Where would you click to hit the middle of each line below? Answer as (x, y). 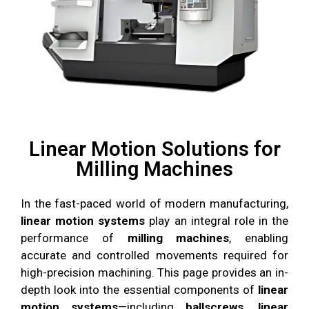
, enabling (259, 238)
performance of (74, 238)
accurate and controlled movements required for (154, 256)
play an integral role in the (217, 221)
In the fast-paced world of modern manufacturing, (154, 204)
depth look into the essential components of (139, 290)
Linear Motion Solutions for (154, 149)
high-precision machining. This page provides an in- (154, 273)
